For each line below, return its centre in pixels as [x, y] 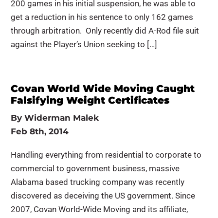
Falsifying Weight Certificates [90, 100]
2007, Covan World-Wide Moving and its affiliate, [100, 209]
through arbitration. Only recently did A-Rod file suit [105, 31]
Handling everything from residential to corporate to [106, 155]
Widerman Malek [62, 118]
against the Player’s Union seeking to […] [84, 44]
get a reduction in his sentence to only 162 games [102, 17]
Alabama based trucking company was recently [98, 182]
